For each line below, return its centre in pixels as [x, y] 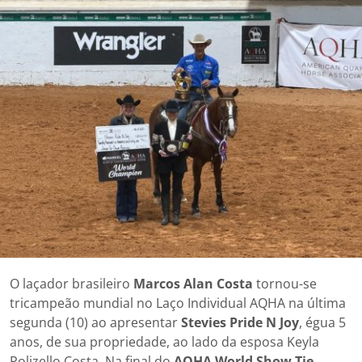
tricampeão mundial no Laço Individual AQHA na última [178, 303]
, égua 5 [322, 323]
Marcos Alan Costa [193, 284]
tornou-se [285, 284]
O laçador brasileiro [72, 284]
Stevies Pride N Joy [240, 323]
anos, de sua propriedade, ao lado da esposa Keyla [164, 342]
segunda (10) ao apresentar [95, 323]
